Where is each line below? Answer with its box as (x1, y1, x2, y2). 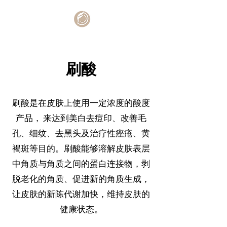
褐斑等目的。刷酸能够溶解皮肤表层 (12, 143, 150, 154)
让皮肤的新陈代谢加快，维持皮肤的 (12, 188, 150, 200)
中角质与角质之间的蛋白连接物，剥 (12, 158, 150, 169)
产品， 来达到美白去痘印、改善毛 (16, 112, 146, 124)
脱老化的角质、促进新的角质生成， (12, 173, 150, 184)
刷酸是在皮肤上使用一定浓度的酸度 (12, 97, 150, 108)
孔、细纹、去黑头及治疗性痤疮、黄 (12, 128, 150, 139)
